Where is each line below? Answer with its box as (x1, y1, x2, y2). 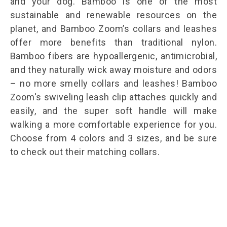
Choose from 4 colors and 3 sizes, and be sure (10, 133, 217, 144)
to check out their (10, 146, 87, 158)
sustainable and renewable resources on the (10, 10, 217, 21)
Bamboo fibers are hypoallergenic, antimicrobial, (10, 51, 217, 62)
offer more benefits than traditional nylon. (10, 37, 217, 48)
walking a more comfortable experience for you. (10, 119, 217, 130)
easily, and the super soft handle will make (10, 105, 217, 117)
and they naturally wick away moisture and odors (10, 64, 217, 75)
